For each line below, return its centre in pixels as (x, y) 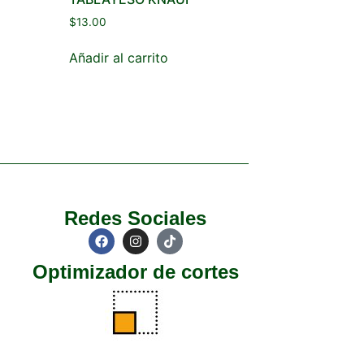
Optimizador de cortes (135, 272)
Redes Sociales (136, 219)
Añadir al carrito (118, 58)
